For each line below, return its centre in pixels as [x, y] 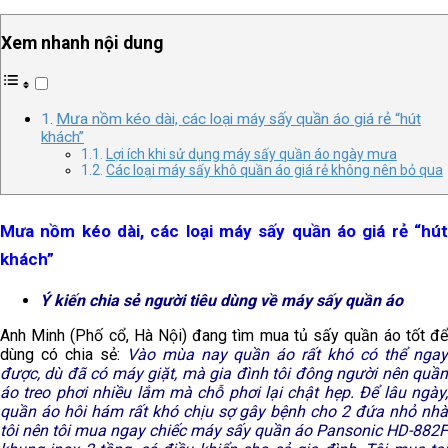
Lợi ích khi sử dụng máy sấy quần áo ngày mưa [251, 154]
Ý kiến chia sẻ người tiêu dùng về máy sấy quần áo [221, 301]
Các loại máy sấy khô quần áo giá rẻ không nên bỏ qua [274, 170]
